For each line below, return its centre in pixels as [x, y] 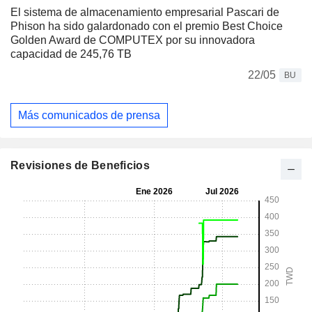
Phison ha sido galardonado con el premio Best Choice [147, 26]
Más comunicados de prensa [89, 115]
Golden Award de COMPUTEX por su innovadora [133, 40]
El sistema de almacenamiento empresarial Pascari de [145, 12]
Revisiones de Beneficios [80, 166]
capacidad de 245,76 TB [71, 54]
